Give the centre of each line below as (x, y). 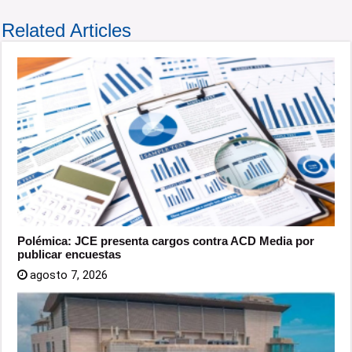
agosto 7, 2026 (69, 275)
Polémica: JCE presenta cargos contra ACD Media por (166, 240)
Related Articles (67, 30)
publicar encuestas (70, 254)
